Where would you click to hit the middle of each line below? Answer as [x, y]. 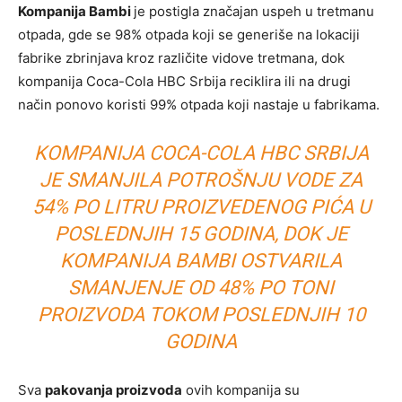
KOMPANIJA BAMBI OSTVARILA [201, 261]
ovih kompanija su [241, 390]
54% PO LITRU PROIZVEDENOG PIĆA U [201, 207]
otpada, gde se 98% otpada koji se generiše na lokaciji [189, 35]
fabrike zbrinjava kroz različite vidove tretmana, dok [181, 58]
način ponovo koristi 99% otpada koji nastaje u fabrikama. [199, 105]
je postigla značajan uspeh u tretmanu [254, 12]
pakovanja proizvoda [114, 390]
